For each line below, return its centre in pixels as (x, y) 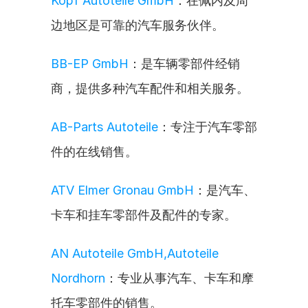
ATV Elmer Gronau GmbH (122, 190)
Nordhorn (78, 278)
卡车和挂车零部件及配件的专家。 (144, 215)
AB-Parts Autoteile (104, 127)
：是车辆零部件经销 (184, 64)
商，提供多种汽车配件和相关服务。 (150, 88)
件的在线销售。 (94, 152)
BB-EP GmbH (90, 64)
